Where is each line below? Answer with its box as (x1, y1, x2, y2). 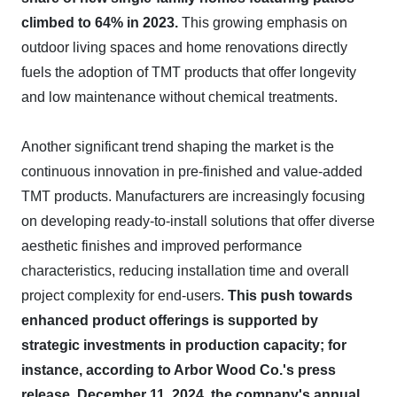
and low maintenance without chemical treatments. (21, 90, 338, 105)
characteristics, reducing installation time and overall (21, 263, 349, 278)
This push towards (228, 288, 353, 303)
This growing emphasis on (178, 15, 347, 30)
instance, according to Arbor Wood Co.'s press (21, 362, 336, 378)
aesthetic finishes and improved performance (21, 238, 302, 253)
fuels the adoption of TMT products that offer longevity (21, 65, 356, 80)
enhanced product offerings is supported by (21, 313, 318, 328)
